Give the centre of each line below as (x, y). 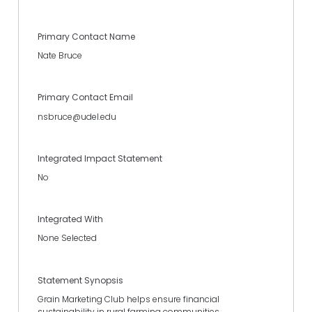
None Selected (67, 238)
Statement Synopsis (80, 280)
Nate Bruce (60, 56)
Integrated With (70, 219)
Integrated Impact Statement (100, 158)
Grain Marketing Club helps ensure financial (128, 299)
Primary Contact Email (85, 97)
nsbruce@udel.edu (77, 116)
